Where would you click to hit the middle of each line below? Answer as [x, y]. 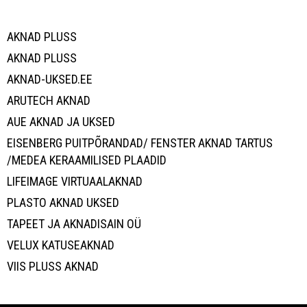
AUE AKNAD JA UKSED [61, 122]
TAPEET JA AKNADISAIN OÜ [74, 224]
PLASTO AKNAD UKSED [63, 203]
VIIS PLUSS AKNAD [53, 267]
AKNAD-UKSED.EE [50, 79]
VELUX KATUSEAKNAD [61, 245]
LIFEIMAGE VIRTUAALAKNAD [75, 182]
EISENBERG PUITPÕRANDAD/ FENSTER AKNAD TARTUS [140, 143]
